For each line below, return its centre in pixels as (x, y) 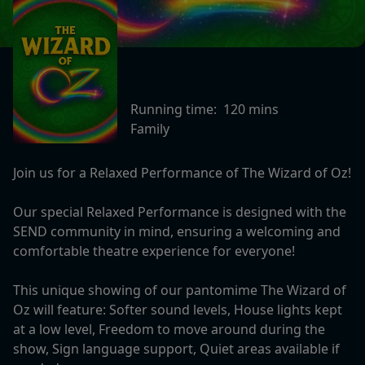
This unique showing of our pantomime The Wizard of (180, 290)
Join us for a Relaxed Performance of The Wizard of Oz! (182, 172)
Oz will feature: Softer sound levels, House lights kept (178, 309)
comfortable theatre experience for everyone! (154, 251)
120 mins (251, 110)
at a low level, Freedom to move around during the (169, 329)
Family (150, 129)
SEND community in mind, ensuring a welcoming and (177, 231)
